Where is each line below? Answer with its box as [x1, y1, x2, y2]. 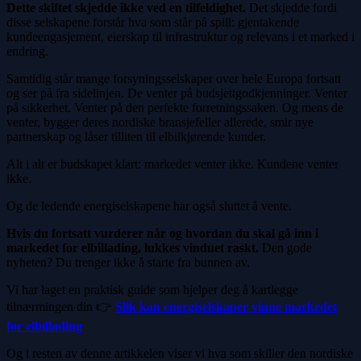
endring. [6, 44, 48, 58]
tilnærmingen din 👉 [6, 299, 115, 313]
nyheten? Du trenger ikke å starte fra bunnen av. [6, 255, 250, 269]
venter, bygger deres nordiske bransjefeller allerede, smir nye [6, 114, 313, 129]
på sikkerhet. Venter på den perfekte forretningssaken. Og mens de [6, 100, 343, 114]
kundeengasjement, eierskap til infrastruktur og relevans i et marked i [6, 29, 355, 44]
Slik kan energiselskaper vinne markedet [115, 299, 337, 313]
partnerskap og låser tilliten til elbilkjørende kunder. [6, 129, 266, 143]
